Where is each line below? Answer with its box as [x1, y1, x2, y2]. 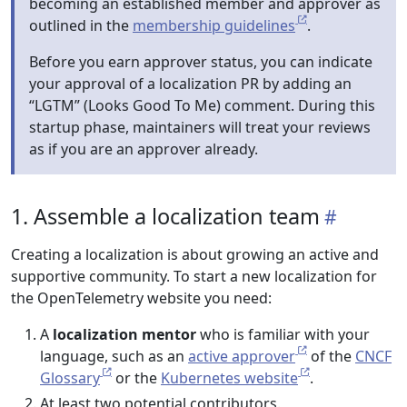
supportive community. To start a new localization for [11, 266, 377, 286]
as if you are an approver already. [29, 139, 258, 159]
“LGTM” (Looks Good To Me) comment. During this [29, 95, 375, 115]
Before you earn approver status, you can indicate [29, 52, 372, 72]
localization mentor [53, 324, 196, 344]
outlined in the [29, 15, 133, 35]
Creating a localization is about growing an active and [11, 244, 379, 264]
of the [307, 346, 355, 366]
